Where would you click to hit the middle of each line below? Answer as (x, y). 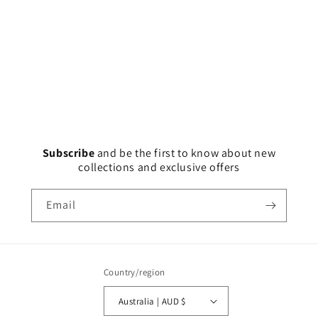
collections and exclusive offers (159, 167)
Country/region (135, 272)
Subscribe (70, 153)
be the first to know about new (198, 153)
